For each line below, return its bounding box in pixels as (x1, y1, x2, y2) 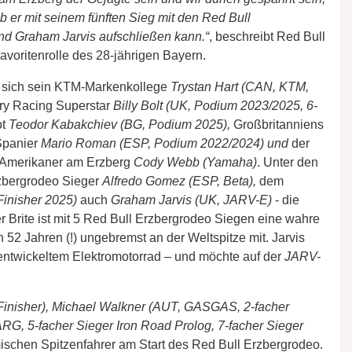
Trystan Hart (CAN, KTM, (170, 79, 309, 93)
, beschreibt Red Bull (209, 29, 325, 43)
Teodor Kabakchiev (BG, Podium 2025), (9, 117, 233, 131)
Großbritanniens (233, 117, 324, 131)
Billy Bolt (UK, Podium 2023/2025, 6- (113, 98, 317, 112)
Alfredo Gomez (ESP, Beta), (102, 174, 259, 188)
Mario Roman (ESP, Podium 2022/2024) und (41, 136, 291, 150)
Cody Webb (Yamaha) (134, 155, 257, 169)
